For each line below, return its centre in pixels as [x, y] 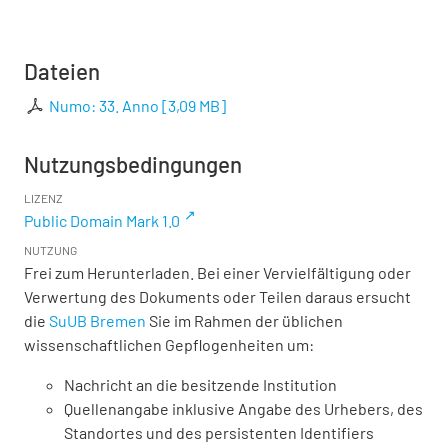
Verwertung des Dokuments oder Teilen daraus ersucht [217, 296]
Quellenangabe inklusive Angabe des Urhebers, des [243, 408]
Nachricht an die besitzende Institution [200, 384]
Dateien [62, 70]
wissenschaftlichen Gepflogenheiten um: [169, 344]
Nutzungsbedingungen [133, 163]
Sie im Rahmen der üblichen [244, 320]
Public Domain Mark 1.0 [102, 220]
